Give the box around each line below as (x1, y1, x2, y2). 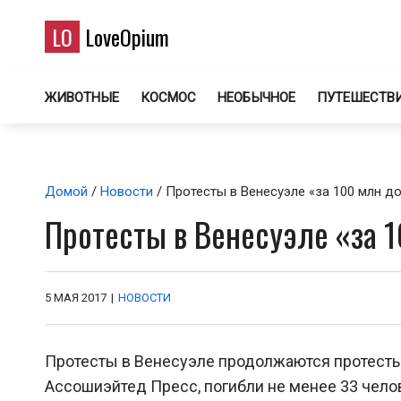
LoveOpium (80, 21, 169, 53)
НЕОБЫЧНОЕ (218, 90, 295, 106)
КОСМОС (141, 90, 196, 106)
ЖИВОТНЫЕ (45, 90, 119, 106)
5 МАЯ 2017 (45, 291, 107, 304)
